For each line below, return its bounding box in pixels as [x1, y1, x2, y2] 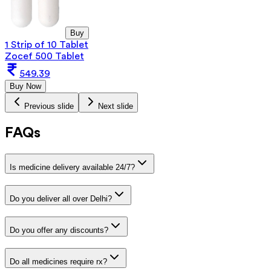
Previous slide [24, 101, 74, 111]
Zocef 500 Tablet [5, 51, 84, 61]
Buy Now [10, 81, 41, 91]
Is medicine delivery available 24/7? [10, 163, 135, 172]
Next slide [98, 101, 133, 111]
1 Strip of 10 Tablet [5, 39, 88, 50]
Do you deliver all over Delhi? [10, 194, 112, 204]
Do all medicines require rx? [10, 256, 107, 266]
